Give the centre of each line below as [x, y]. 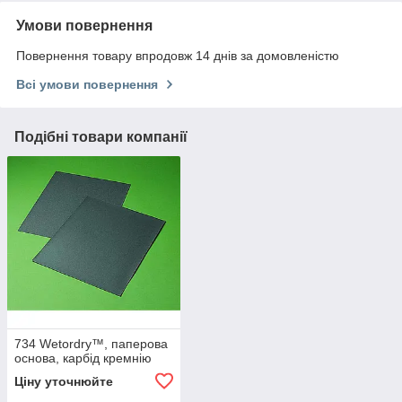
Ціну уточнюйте [64, 382]
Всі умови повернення [87, 84]
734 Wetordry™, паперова [91, 344]
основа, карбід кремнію [83, 358]
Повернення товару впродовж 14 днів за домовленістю [178, 55]
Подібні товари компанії [101, 136]
